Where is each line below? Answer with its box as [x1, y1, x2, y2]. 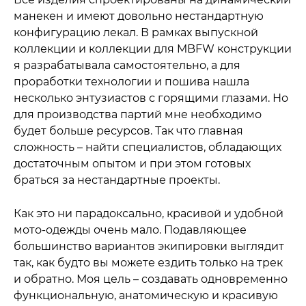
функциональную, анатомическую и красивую [14, 289, 278, 303]
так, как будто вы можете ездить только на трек [14, 256, 283, 270]
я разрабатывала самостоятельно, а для [14, 59, 240, 72]
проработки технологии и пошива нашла [14, 75, 249, 89]
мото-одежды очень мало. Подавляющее [14, 223, 247, 237]
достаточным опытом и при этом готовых [14, 157, 251, 171]
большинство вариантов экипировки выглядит [14, 240, 284, 253]
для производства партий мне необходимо [14, 108, 262, 122]
